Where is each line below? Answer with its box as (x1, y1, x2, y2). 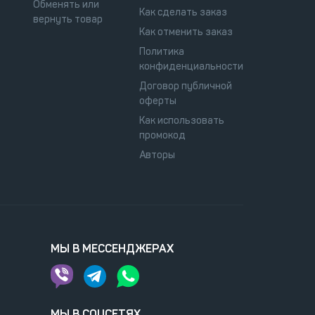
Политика (139, 45, 184, 58)
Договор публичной (139, 79, 232, 92)
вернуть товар (32, 13, 103, 25)
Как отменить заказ (139, 25, 233, 38)
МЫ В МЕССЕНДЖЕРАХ (50, 241, 174, 255)
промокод (139, 129, 186, 141)
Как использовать (139, 114, 224, 127)
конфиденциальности (139, 60, 243, 72)
